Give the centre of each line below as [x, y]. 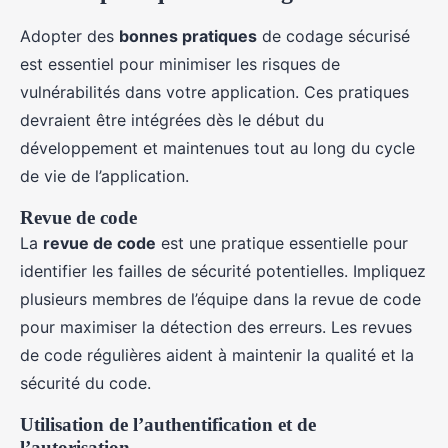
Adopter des [69, 36]
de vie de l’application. [104, 176]
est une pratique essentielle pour [282, 243]
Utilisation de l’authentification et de [168, 424]
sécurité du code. [85, 383]
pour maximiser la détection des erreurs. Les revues [216, 327]
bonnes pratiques [188, 36]
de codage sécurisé [333, 36]
